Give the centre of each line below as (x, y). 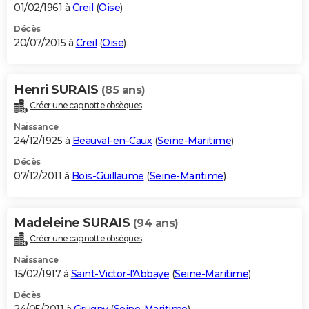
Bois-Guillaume (108, 176)
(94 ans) (156, 223)
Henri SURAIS (58, 90)
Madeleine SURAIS (73, 223)
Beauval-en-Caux (112, 141)
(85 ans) (123, 90)
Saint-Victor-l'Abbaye (120, 274)
